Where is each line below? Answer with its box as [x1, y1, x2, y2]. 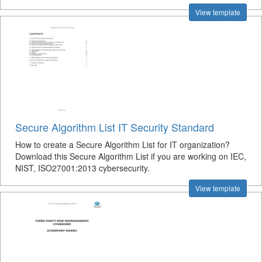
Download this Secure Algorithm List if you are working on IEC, [15, 150, 246, 162]
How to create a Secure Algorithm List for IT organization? [15, 139, 230, 150]
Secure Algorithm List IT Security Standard [15, 119, 214, 135]
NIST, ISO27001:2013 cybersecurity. [15, 162, 150, 174]
